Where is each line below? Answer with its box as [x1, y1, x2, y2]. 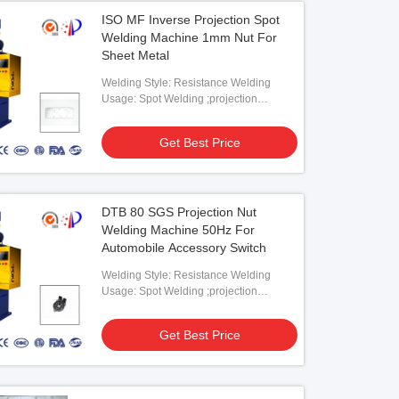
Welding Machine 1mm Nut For [102, 30, 278, 45]
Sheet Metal [102, 48, 170, 62]
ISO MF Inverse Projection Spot [102, 12, 281, 27]
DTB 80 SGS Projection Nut [102, 205, 257, 219]
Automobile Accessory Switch [102, 240, 267, 255]
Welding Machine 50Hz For [102, 223, 256, 237]
